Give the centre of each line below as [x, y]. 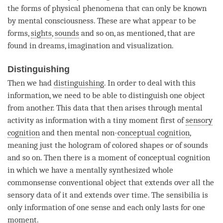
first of [172, 120]
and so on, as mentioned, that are [137, 33]
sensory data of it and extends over [69, 195]
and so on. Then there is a [53, 157]
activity [21, 120]
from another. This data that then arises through [93, 108]
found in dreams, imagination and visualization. [92, 45]
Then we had [31, 83]
